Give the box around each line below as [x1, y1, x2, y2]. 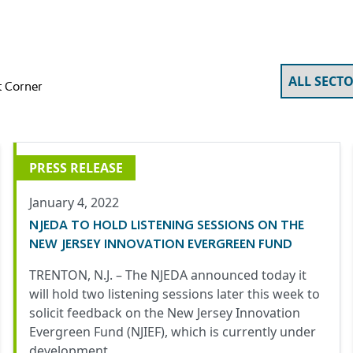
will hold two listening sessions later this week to [29, 285, 320, 303]
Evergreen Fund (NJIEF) [29, 323, 165, 341]
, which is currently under [165, 323, 316, 341]
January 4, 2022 [29, 194, 119, 212]
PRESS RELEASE [29, 159, 123, 177]
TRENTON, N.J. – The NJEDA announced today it [29, 266, 307, 284]
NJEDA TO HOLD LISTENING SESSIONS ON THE [29, 217, 304, 232]
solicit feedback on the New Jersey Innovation [29, 304, 300, 322]
